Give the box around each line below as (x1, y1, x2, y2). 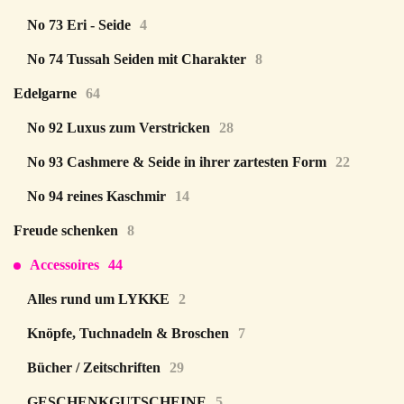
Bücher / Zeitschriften (27, 360, 161, 375)
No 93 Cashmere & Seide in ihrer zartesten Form (27, 154, 326, 170)
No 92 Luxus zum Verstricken (27, 120, 210, 135)
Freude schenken (14, 223, 118, 238)
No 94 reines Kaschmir (27, 188, 166, 204)
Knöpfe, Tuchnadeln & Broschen (27, 326, 229, 341)
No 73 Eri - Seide (27, 17, 131, 32)
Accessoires (30, 257, 99, 272)
